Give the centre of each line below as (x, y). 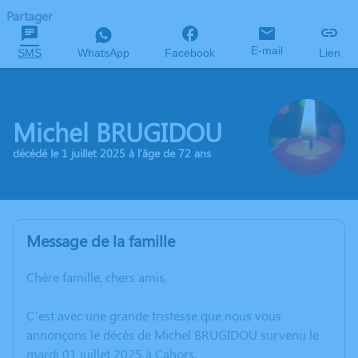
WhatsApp (103, 53)
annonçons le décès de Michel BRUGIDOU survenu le (173, 334)
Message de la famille (101, 240)
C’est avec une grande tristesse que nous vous (154, 315)
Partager (30, 16)
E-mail (267, 50)
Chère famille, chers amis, (97, 277)
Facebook (190, 53)
